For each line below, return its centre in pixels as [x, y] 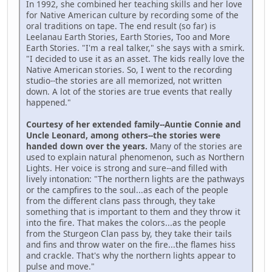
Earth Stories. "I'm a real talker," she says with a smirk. [135, 47]
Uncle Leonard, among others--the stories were [123, 135]
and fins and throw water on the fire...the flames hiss [131, 244]
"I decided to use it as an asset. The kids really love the [135, 58]
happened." [49, 102]
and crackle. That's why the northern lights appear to [131, 255]
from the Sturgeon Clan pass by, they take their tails [129, 233]
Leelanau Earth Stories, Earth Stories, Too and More [128, 36]
